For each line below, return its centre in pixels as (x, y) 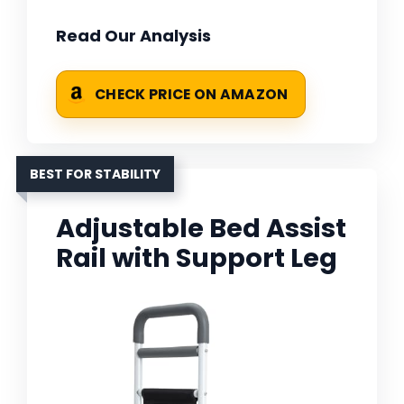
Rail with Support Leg (197, 258)
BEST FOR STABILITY (95, 174)
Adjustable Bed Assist (201, 229)
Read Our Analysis (133, 36)
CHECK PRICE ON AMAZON (192, 95)
